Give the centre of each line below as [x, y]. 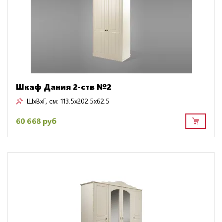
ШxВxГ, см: [43, 101]
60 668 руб [36, 121]
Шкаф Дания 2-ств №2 [64, 86]
